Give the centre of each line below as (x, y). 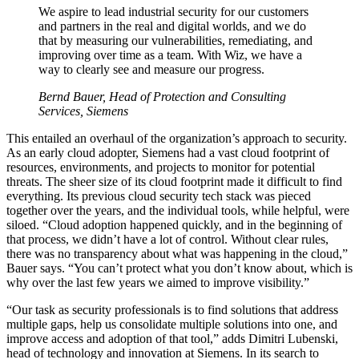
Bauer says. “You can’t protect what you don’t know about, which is (179, 268)
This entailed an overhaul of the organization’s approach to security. (177, 139)
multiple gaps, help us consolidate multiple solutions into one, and (172, 325)
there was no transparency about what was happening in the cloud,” (177, 254)
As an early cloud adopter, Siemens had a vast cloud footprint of (168, 153)
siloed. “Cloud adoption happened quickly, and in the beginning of (174, 225)
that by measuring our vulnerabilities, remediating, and (175, 41)
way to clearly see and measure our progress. (151, 70)
